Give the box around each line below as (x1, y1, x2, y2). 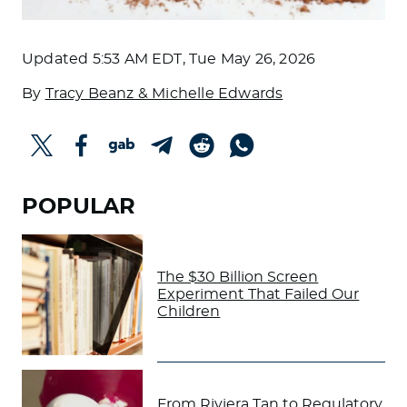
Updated (22, 52, 93, 66)
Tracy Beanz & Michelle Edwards (45, 86, 283, 101)
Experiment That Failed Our (157, 287, 360, 303)
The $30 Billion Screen (157, 270, 319, 285)
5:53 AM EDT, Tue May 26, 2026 (92, 52, 316, 66)
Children (157, 304, 221, 320)
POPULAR (22, 196, 135, 218)
